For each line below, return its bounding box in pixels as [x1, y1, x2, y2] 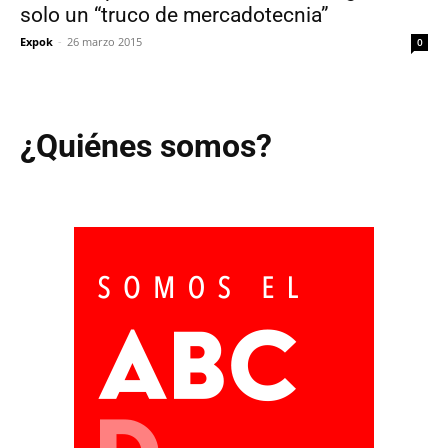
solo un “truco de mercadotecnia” [20, 3, 329, 27]
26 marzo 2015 [67, 34, 142, 49]
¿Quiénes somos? [20, 127, 272, 165]
